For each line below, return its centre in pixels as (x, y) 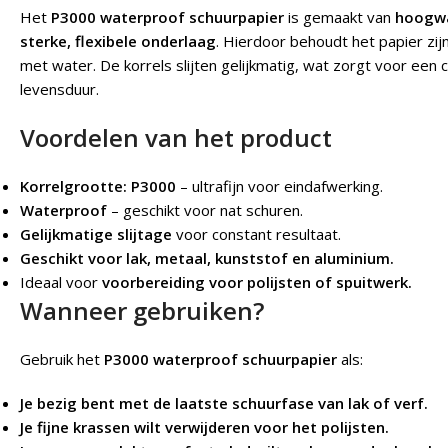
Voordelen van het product (176, 137)
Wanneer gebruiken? (142, 310)
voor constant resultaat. (256, 234)
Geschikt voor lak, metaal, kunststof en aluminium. (207, 258)
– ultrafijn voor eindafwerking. (279, 186)
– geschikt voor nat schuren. (205, 210)
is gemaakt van (339, 17)
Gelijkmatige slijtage (96, 234)
